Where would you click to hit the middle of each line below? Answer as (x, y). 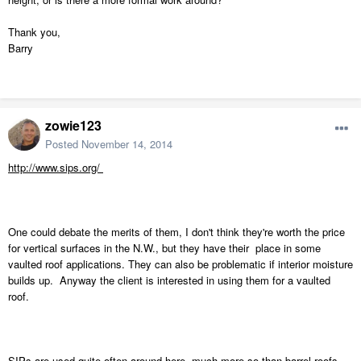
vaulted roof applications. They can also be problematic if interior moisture (180, 264)
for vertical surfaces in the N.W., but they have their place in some (164, 248)
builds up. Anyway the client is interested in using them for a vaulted (169, 280)
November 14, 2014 (127, 144)
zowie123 (73, 126)
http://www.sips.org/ (56, 168)
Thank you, (36, 32)
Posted (63, 144)
